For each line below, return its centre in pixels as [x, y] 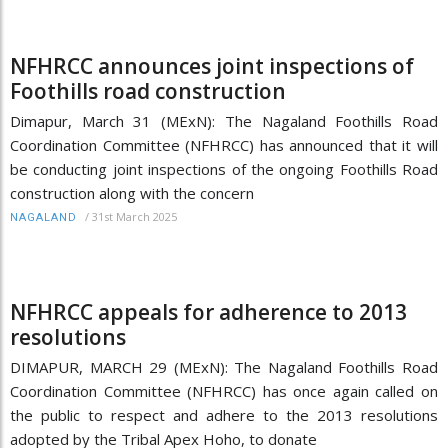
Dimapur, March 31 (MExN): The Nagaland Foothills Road [224, 120]
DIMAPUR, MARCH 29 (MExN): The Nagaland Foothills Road [224, 366]
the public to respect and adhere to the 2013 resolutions [224, 414]
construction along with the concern [132, 192]
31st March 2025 [134, 216]
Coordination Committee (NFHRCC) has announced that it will [224, 144]
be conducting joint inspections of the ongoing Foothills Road [224, 168]
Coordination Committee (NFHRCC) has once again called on [224, 390]
